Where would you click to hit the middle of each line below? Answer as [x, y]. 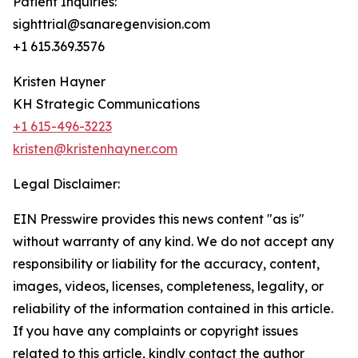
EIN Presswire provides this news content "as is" [159, 219]
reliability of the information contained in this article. [173, 308]
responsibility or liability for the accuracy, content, [166, 264]
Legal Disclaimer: [66, 184]
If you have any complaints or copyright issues [155, 331]
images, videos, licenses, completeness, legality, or [168, 286]
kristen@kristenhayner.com [95, 149]
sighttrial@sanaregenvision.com [111, 24]
